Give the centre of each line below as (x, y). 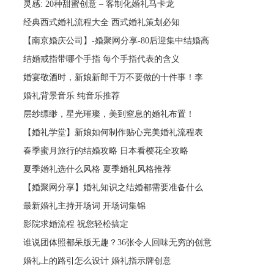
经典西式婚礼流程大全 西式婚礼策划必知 (102, 22)
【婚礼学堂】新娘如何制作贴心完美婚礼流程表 (113, 132)
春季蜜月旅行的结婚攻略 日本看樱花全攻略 (106, 150)
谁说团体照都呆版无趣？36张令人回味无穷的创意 (118, 242)
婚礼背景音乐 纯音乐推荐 (72, 95)
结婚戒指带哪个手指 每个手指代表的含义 (102, 59)
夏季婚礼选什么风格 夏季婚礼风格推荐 (98, 169)
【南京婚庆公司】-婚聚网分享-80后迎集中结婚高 (117, 40)
